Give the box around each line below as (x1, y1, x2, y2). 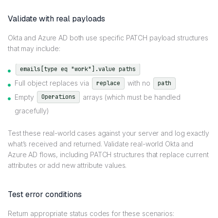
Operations (41, 93, 75, 101)
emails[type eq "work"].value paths (20, 65, 136, 73)
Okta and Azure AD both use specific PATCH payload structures (8, 34, 208, 42)
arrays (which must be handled (81, 92, 181, 101)
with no (126, 78, 152, 87)
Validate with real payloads (8, 14, 105, 24)
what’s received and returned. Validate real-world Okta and (8, 140, 194, 148)
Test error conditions (8, 189, 82, 200)
